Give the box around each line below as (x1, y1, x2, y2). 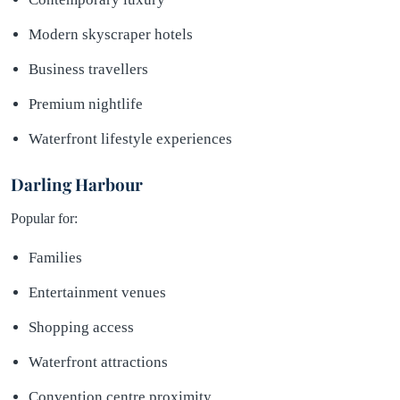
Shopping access (29, 318, 134, 336)
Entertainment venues (29, 283, 166, 301)
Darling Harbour (11, 172, 143, 196)
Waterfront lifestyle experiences (29, 129, 232, 147)
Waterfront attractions (29, 353, 168, 371)
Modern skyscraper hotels (29, 25, 193, 43)
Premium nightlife (29, 95, 143, 112)
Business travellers (29, 60, 148, 78)
